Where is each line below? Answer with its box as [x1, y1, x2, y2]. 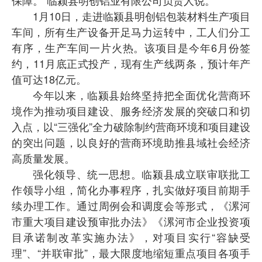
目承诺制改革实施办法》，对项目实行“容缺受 [12, 229, 250, 244]
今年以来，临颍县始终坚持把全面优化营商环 [33, 87, 250, 102]
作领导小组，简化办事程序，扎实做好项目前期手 [12, 181, 250, 197]
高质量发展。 [12, 150, 75, 166]
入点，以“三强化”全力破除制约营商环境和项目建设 [12, 118, 250, 134]
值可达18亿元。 [12, 71, 87, 87]
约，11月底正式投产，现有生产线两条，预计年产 [12, 55, 250, 71]
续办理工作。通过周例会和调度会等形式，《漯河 [12, 197, 250, 213]
